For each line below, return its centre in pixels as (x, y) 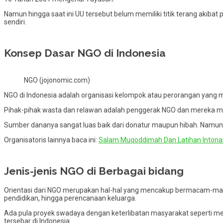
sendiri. (15, 22)
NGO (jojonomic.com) (57, 80)
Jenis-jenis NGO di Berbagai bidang (94, 171)
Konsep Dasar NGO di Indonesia (85, 53)
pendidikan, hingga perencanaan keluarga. (70, 198)
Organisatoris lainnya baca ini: (51, 140)
